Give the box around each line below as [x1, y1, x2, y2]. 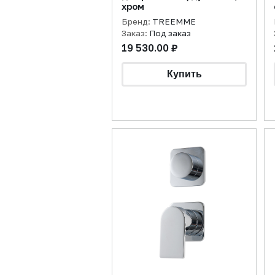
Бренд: [122, 17, 152, 26]
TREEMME [152, 17, 196, 26]
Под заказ [149, 28, 191, 38]
